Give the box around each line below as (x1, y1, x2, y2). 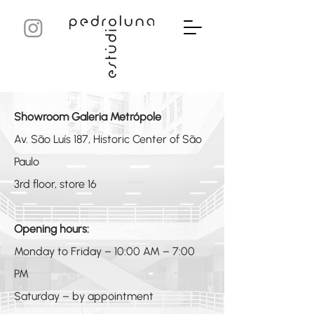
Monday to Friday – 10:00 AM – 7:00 (14, 245, 195, 258)
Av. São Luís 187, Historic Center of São (14, 132, 202, 146)
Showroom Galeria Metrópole (14, 110, 161, 123)
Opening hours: (14, 222, 89, 235)
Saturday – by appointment (14, 289, 153, 303)
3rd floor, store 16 (14, 177, 97, 191)
